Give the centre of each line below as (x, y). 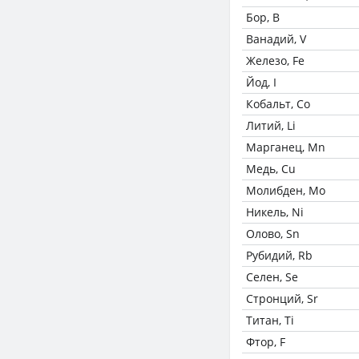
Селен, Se (272, 277)
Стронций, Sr (282, 298)
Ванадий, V (276, 39)
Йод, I (261, 82)
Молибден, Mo (286, 190)
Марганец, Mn (286, 147)
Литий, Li (271, 125)
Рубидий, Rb (279, 255)
